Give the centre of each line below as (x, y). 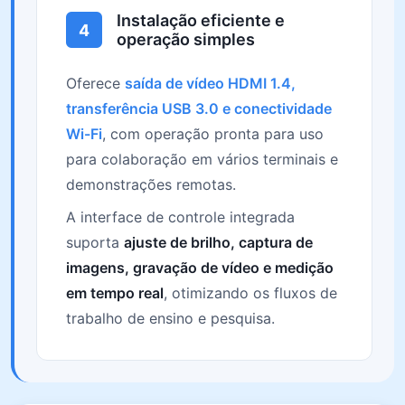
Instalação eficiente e (201, 20)
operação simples (186, 39)
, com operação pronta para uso (213, 134)
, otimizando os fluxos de (250, 293)
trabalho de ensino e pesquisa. (170, 318)
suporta (95, 242)
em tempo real (115, 293)
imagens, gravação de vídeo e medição (200, 268)
